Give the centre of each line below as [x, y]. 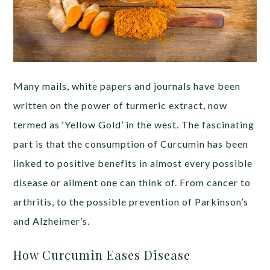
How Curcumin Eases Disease [102, 255]
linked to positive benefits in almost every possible [133, 163]
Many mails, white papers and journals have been [127, 86]
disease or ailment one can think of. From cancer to [132, 183]
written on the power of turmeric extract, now [121, 105]
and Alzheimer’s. [52, 221]
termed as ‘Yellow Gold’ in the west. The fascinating [134, 125]
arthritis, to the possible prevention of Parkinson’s [131, 202]
